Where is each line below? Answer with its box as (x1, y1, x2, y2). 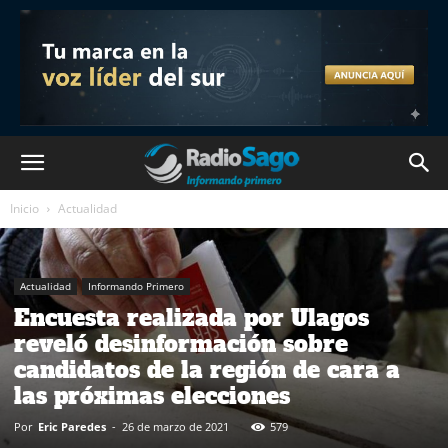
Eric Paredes (38, 418, 106, 434)
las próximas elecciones (14, 380, 290, 411)
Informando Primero (88, 278, 184, 293)
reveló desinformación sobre (14, 328, 348, 359)
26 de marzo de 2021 (122, 418, 229, 434)
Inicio (10, 200, 39, 217)
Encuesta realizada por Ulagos (14, 302, 369, 333)
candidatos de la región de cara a (14, 354, 400, 385)
